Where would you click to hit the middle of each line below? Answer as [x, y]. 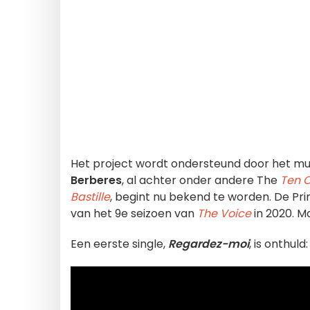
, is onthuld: [279, 244]
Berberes [96, 180]
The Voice [224, 213]
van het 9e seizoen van [133, 213]
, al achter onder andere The [201, 180]
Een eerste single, [119, 244]
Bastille [90, 197]
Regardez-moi [209, 244]
